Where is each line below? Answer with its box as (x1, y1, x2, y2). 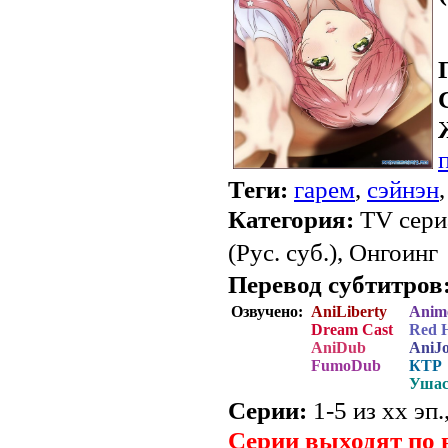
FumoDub (311, 357, 381, 375)
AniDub (311, 339, 366, 357)
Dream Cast (311, 321, 393, 339)
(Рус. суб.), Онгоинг (228, 238, 438, 268)
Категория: (228, 205, 354, 235)
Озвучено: (231, 303, 307, 321)
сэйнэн (367, 175, 439, 205)
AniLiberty (311, 303, 387, 321)
